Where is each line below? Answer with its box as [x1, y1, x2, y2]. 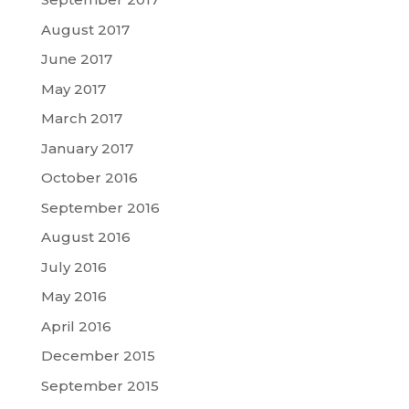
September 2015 [40, 376, 159, 394]
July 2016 [40, 257, 107, 276]
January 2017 [40, 139, 133, 157]
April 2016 [40, 317, 111, 335]
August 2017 [40, 20, 130, 38]
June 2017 [40, 50, 112, 68]
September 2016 [40, 198, 160, 216]
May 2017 [40, 79, 106, 98]
